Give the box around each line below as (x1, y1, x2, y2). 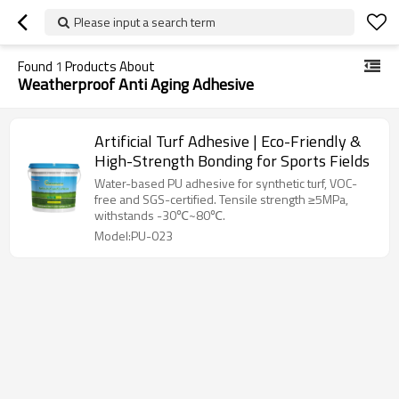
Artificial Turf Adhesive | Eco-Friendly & (94, 129, 361, 153)
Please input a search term (74, 12, 216, 31)
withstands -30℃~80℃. (94, 206, 225, 224)
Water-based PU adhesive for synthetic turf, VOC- (94, 174, 357, 192)
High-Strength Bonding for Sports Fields (94, 149, 370, 173)
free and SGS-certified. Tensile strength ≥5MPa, (94, 190, 348, 208)
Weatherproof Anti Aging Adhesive (18, 72, 254, 96)
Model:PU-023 (94, 226, 173, 245)
